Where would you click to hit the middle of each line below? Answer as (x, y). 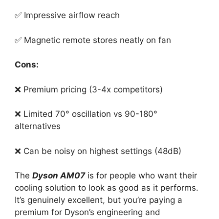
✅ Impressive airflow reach (67, 15)
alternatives (38, 126)
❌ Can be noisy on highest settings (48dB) (98, 151)
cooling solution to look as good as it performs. (107, 188)
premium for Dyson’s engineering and (88, 212)
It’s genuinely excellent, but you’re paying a (99, 200)
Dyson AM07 (59, 175)
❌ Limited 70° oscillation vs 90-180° (86, 114)
